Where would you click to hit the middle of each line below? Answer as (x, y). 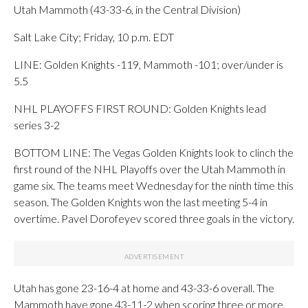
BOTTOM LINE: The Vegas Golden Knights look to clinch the (154, 152)
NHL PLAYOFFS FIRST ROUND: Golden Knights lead (140, 108)
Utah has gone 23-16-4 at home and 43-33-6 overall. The (144, 287)
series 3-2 (37, 124)
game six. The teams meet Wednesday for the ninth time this (154, 185)
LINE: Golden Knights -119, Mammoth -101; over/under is (148, 64)
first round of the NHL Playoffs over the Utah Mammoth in (150, 168)
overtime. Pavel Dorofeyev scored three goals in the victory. (154, 218)
